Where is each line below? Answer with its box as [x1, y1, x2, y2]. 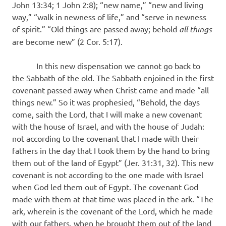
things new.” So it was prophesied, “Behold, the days [12, 97, 200, 107]
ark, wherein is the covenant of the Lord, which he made [12, 206, 213, 216]
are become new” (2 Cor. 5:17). [12, 36, 123, 47]
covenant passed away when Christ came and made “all [12, 85, 209, 95]
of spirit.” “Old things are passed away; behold [12, 24, 179, 34]
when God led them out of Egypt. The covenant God [12, 182, 198, 192]
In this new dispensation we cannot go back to [12, 61, 200, 71]
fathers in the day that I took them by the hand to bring [12, 145, 210, 156]
